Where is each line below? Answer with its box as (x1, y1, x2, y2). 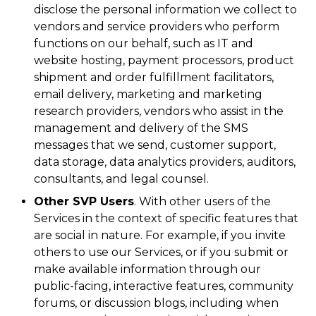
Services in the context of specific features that (34, 212, 298, 225)
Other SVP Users (34, 195, 134, 208)
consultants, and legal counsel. (34, 172, 209, 186)
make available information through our (34, 262, 261, 276)
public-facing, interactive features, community (34, 279, 293, 293)
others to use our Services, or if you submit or (34, 245, 288, 259)
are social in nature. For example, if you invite (34, 229, 286, 242)
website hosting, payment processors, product (34, 54, 294, 67)
